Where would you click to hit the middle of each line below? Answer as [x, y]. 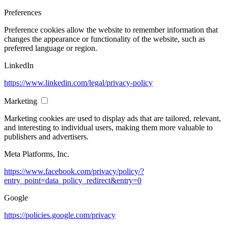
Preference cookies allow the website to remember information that [111, 30]
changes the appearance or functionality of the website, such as [105, 39]
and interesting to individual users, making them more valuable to [108, 127]
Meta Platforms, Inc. [37, 154]
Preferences [23, 12]
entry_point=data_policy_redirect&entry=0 [73, 180]
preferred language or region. [51, 48]
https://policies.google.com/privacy [60, 215]
